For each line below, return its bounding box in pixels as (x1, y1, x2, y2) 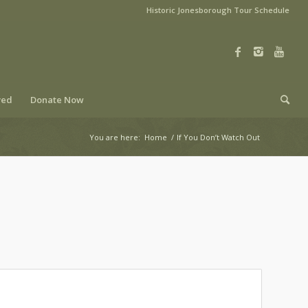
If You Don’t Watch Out (177, 132, 260, 142)
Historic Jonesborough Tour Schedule (146, 5, 290, 15)
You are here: (89, 132, 140, 142)
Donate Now (30, 93, 84, 106)
